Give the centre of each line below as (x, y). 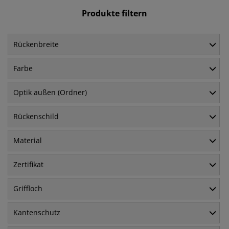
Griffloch (28, 189)
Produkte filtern (114, 14)
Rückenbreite (36, 44)
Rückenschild (36, 117)
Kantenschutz (37, 213)
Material (28, 141)
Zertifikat (28, 165)
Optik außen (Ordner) (50, 93)
